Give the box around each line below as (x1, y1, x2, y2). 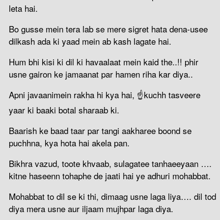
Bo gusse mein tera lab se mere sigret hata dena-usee (9, 22, 208, 35)
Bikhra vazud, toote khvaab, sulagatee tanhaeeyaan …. (9, 157, 212, 169)
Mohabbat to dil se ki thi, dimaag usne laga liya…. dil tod (9, 190, 216, 202)
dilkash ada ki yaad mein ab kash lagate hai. (9, 34, 171, 47)
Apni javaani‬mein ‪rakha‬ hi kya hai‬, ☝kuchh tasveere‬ (9, 88, 200, 101)
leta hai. (9, 1, 38, 14)
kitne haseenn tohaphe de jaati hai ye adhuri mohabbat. (9, 169, 211, 182)
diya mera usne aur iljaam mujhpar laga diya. (9, 202, 173, 215)
